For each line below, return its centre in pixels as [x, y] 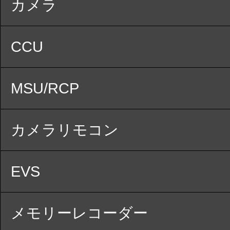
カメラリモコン [65, 130]
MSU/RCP [45, 88]
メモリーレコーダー [79, 213]
